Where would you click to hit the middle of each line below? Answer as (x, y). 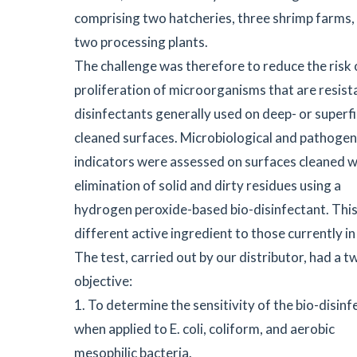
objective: (103, 281)
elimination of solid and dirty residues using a (207, 186)
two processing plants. (141, 42)
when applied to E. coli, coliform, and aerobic (204, 329)
